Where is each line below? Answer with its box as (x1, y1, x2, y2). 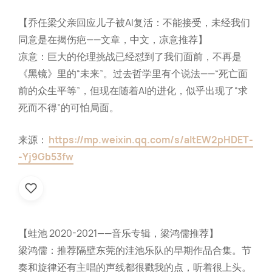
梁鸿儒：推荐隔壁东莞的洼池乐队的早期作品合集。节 (18, 244, 251, 257)
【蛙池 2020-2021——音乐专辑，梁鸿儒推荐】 (18, 227, 219, 240)
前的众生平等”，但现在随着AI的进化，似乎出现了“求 (18, 84, 248, 97)
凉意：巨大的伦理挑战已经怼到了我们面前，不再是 (18, 50, 242, 63)
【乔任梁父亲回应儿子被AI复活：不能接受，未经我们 (18, 16, 250, 29)
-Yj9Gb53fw (18, 151, 73, 163)
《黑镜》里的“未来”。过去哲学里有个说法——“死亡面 (18, 67, 248, 80)
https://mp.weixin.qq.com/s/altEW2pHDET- (49, 134, 253, 146)
